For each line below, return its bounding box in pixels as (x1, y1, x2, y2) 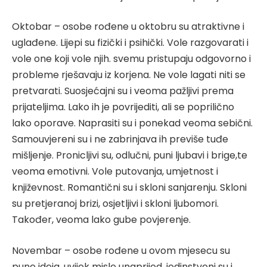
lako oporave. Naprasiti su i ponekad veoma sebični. (12, 116, 253, 131)
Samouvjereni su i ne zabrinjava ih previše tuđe (12, 132, 228, 147)
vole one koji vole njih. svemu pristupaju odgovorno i (12, 52, 251, 66)
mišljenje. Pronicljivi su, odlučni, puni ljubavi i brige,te (12, 148, 247, 163)
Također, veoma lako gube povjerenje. (12, 213, 191, 227)
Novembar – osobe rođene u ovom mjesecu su (12, 243, 230, 257)
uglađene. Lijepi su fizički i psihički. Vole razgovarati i (12, 36, 249, 50)
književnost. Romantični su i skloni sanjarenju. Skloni (12, 181, 247, 195)
